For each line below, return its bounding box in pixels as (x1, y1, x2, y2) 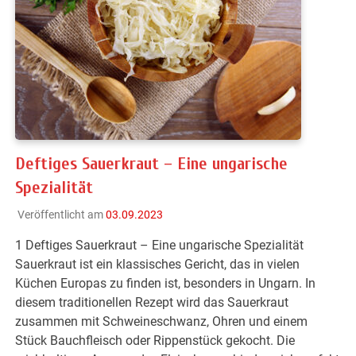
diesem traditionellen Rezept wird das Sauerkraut (15, 295, 289, 311)
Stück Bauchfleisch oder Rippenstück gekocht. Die (15, 333, 296, 349)
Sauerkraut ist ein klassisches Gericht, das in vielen (15, 257, 300, 273)
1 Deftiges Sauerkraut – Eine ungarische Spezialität (15, 238, 304, 253)
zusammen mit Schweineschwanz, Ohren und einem (15, 314, 308, 330)
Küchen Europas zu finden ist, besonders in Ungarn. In (15, 276, 316, 292)
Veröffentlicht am (17, 208, 106, 222)
